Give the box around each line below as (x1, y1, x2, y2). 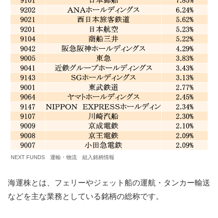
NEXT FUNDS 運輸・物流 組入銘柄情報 (11, 154, 114, 160)
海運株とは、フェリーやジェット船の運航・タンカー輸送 (8, 178, 210, 187)
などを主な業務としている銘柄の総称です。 (8, 192, 163, 200)
